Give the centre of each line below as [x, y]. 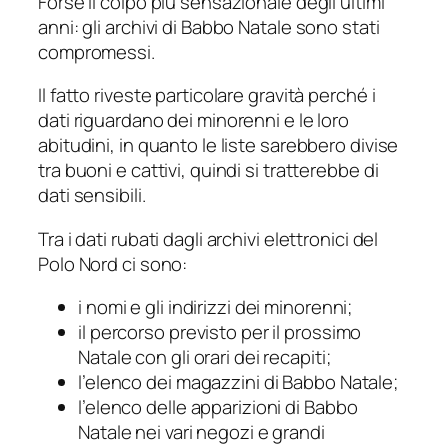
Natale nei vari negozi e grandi [201, 432]
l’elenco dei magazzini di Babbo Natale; [238, 382]
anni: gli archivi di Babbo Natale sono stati [209, 26]
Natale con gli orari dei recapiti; [204, 357]
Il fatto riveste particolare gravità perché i [207, 95]
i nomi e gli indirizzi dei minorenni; [215, 307]
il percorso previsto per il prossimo [220, 332]
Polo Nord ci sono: [113, 263]
